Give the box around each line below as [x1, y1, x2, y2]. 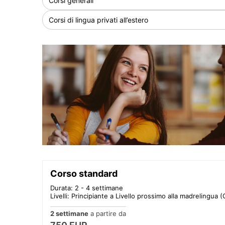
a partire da [88, 209, 126, 217]
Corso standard [50, 168, 118, 179]
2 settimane [50, 209, 88, 217]
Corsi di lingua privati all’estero [49, 15, 148, 24]
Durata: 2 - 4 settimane [50, 183, 123, 192]
